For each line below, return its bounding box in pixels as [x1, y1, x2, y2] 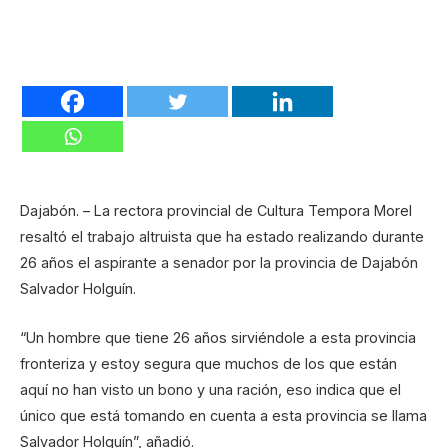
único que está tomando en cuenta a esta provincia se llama [20, 406, 427, 424]
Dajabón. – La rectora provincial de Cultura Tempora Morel [20, 202, 412, 220]
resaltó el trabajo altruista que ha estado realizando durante [20, 228, 424, 246]
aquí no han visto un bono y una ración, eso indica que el [20, 380, 401, 398]
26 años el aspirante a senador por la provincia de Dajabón [20, 254, 418, 272]
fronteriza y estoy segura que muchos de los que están [20, 354, 397, 372]
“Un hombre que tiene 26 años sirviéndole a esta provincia [20, 328, 416, 346]
